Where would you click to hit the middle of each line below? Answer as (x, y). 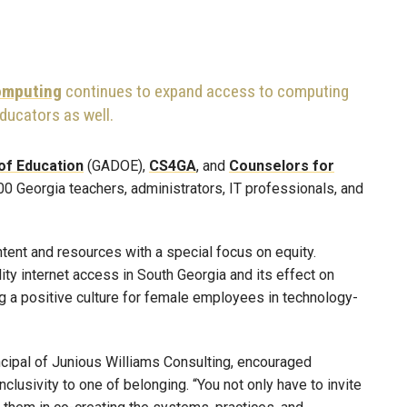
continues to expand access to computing (205, 91)
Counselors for (282, 165)
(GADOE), (116, 165)
